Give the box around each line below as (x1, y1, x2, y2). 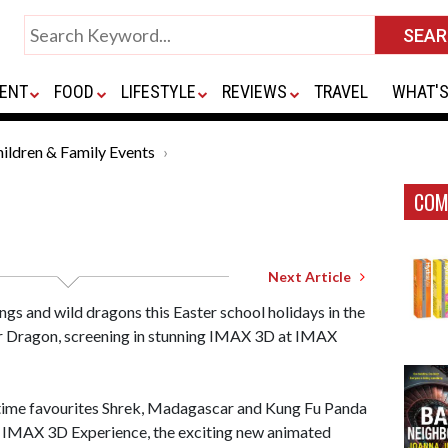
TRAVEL (313, 81, 368, 102)
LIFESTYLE (120, 81, 196, 102)
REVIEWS (222, 81, 288, 102)
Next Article (268, 268, 360, 285)
